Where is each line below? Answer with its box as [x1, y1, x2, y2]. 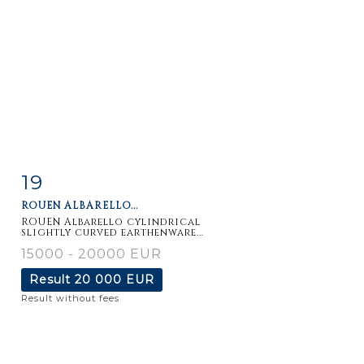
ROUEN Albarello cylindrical [21, 214, 201, 228]
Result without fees [21, 292, 119, 304]
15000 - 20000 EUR [21, 245, 162, 262]
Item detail [37, 171, 107, 185]
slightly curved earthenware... [21, 225, 204, 239]
